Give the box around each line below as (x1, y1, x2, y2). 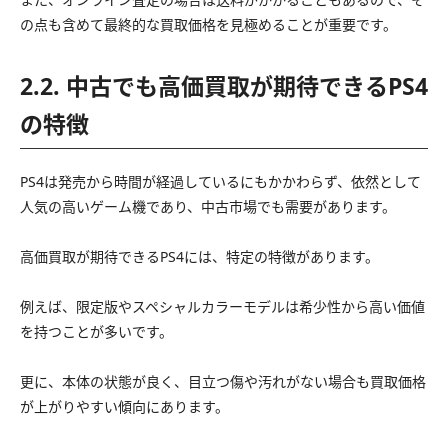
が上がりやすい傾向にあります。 (20, 397, 229, 417)
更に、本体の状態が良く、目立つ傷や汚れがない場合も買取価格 (20, 372, 426, 392)
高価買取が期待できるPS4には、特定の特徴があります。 (20, 247, 379, 267)
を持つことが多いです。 (20, 322, 173, 342)
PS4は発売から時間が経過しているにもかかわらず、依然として (20, 172, 421, 192)
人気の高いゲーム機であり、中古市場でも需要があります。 (20, 197, 396, 217)
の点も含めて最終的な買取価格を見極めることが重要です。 (20, 15, 397, 35)
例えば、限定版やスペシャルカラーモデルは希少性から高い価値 (20, 297, 425, 317)
